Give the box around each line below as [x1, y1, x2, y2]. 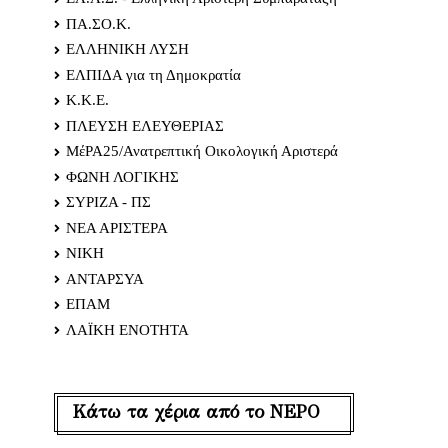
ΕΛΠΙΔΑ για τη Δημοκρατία [66, 66, 241, 83]
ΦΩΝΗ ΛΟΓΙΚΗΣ [66, 168, 179, 185]
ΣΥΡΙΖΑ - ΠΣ [66, 194, 151, 211]
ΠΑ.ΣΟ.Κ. [66, 15, 131, 32]
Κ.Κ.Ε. [66, 92, 109, 109]
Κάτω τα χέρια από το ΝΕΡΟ [73, 400, 320, 423]
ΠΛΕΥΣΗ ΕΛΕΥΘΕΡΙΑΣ [66, 117, 224, 134]
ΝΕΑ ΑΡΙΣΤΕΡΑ [66, 219, 168, 236]
